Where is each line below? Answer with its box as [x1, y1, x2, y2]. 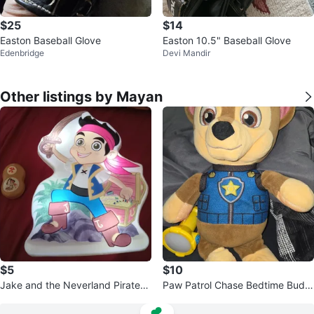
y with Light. [163, 293, 219, 306]
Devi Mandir [163, 48, 210, 59]
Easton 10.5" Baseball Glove [163, 34, 291, 47]
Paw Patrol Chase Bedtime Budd [163, 279, 311, 292]
